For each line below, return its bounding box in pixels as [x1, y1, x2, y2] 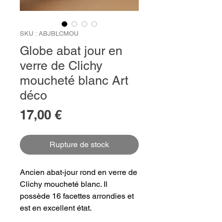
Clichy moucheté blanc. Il [20, 179, 108, 189]
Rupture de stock [50, 140, 109, 150]
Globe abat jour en [20, 44, 122, 58]
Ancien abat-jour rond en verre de [20, 167, 137, 177]
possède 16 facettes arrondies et [20, 191, 134, 201]
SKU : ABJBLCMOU [20, 30, 78, 38]
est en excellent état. [20, 203, 92, 213]
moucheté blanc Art [20, 73, 128, 88]
